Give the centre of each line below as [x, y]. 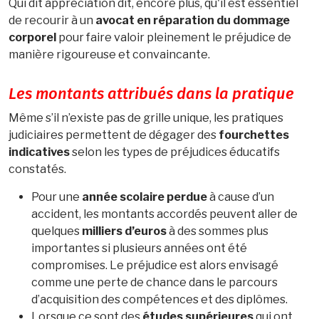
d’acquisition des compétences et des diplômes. [159, 299]
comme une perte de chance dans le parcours [155, 282]
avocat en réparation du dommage [193, 20]
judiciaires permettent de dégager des [114, 135]
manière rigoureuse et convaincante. [109, 54]
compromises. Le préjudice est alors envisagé [155, 265]
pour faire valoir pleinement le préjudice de [174, 37]
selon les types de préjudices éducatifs [175, 152]
